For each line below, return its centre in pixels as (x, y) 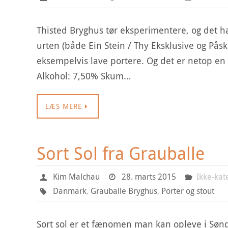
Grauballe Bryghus (124, 191)
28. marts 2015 (149, 177)
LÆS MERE (64, 106)
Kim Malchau (76, 177)
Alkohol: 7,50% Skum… (84, 76)
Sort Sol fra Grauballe (121, 153)
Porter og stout (188, 191)
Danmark (69, 191)
